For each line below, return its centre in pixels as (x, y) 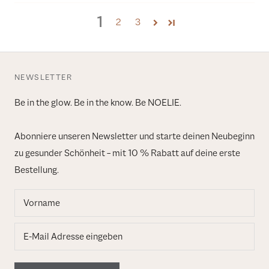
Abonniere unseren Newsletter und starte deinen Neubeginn (134, 137)
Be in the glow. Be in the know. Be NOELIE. (98, 103)
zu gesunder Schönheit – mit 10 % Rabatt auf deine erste (127, 153)
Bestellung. (37, 170)
